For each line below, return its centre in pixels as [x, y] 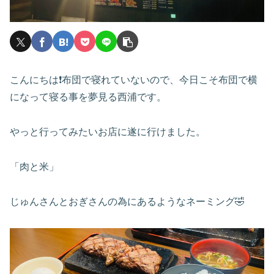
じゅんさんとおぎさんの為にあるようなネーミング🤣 [127, 201]
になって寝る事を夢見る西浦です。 [88, 97]
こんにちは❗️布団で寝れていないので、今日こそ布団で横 [134, 80]
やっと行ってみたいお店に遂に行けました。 [108, 132]
